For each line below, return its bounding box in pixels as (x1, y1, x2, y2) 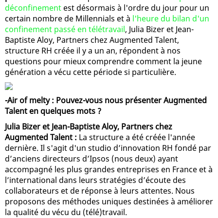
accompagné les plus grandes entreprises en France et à (5, 163, 213, 175)
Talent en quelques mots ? (5, 105, 101, 116)
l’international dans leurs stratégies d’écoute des (5, 174, 186, 185)
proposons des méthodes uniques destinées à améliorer (5, 196, 213, 207)
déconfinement (5, 2, 61, 13)
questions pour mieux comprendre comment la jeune (5, 55, 202, 67)
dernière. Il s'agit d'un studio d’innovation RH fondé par (5, 142, 211, 153)
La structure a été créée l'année (79, 131, 195, 143)
